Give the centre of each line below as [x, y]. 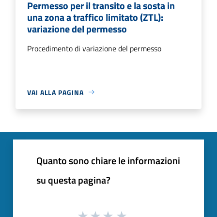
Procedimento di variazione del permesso [94, 48]
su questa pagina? [73, 180]
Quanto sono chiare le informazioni [108, 160]
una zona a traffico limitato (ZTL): [95, 17]
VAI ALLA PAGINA [55, 92]
